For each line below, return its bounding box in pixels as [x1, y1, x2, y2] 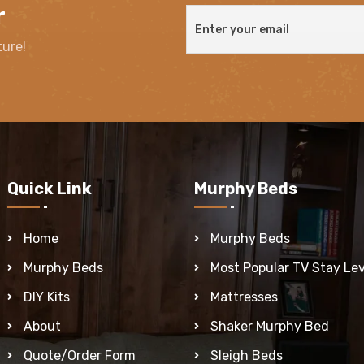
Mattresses [210, 288, 278, 305]
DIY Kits [24, 288, 70, 305]
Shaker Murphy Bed [210, 318, 329, 334]
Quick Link [7, 178, 92, 198]
